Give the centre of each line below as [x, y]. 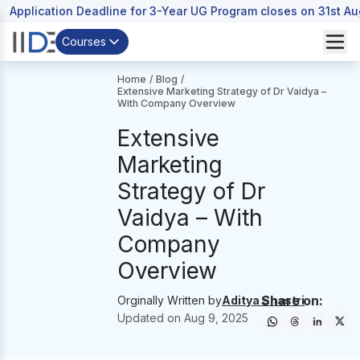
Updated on [151, 318]
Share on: [292, 301]
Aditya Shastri [264, 300]
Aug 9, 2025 [217, 318]
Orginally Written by [170, 300]
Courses [84, 41]
